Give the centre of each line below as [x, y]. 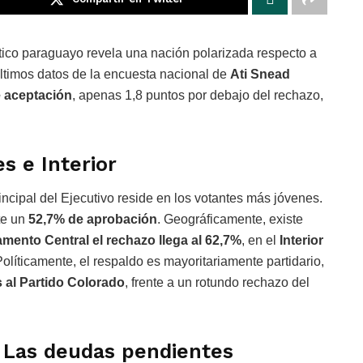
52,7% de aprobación [93, 220]
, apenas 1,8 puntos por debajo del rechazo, [198, 95]
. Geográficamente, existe [230, 220]
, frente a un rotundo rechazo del [217, 283]
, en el [261, 241]
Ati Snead [260, 74]
